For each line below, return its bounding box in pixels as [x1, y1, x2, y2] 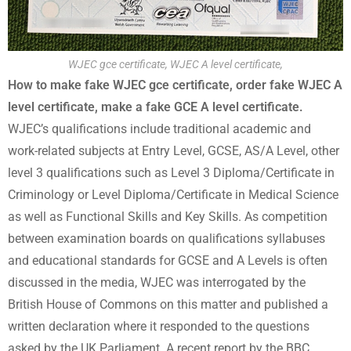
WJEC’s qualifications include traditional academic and [8, 121, 311, 136]
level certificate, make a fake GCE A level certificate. [8, 99, 303, 114]
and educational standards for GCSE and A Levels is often [8, 252, 327, 268]
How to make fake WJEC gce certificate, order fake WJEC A [8, 77, 342, 92]
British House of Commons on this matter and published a [8, 296, 328, 312]
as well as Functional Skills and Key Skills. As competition [8, 208, 327, 224]
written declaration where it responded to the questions [8, 318, 309, 334]
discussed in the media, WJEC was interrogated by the [8, 274, 306, 290]
